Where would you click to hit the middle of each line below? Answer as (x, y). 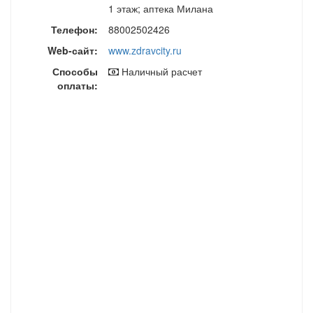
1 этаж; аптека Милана (160, 9)
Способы (75, 72)
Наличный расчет (160, 72)
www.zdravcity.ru (145, 51)
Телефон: (74, 30)
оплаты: (77, 86)
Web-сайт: (72, 51)
